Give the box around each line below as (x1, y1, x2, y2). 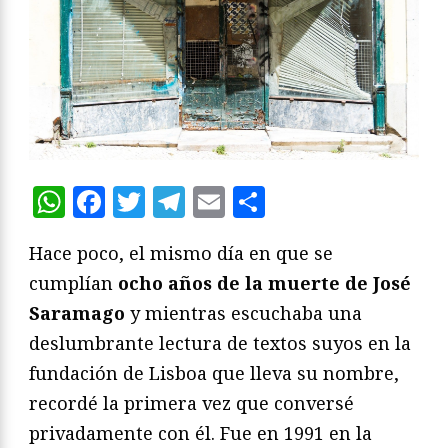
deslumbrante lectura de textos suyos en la (29, 331, 411, 356)
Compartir (265, 180, 426, 224)
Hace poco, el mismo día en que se (29, 241, 333, 266)
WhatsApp (65, 180, 228, 224)
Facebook (105, 180, 251, 224)
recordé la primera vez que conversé (29, 391, 354, 416)
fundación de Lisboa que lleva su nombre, (29, 361, 399, 386)
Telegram (185, 180, 331, 224)
